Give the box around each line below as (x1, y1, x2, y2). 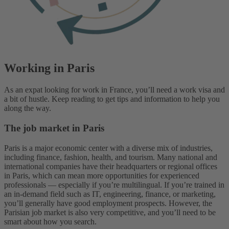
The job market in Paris (4, 123, 104, 134)
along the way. (4, 104, 51, 113)
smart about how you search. (4, 217, 97, 226)
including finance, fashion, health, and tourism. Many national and (4, 152, 217, 162)
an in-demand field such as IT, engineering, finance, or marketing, (4, 189, 216, 198)
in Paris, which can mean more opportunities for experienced (4, 171, 199, 180)
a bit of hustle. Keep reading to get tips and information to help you (4, 95, 220, 104)
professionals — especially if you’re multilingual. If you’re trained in (4, 180, 224, 189)
